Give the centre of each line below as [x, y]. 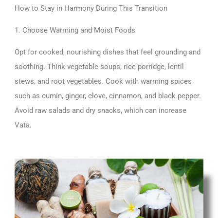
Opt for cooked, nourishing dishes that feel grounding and [108, 52]
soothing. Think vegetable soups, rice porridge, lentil [99, 67]
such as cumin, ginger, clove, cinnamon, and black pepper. [108, 96]
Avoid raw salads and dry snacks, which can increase [100, 111]
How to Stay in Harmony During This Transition [91, 9]
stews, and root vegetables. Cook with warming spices [103, 82]
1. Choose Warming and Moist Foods [75, 30]
